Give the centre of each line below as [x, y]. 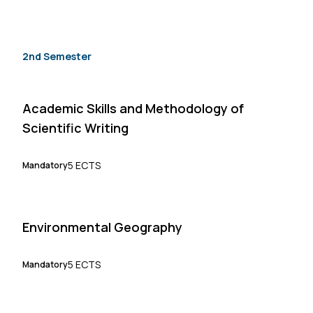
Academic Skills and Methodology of [133, 108]
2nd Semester [57, 56]
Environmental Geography [102, 227]
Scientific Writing [75, 128]
